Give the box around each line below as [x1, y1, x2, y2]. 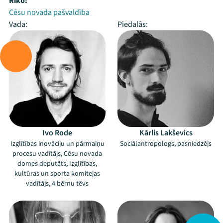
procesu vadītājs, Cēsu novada [12, 149, 102, 159]
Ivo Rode [42, 127, 72, 138]
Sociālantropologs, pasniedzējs [120, 139, 212, 149]
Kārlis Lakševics [139, 127, 193, 138]
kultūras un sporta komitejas [14, 169, 100, 179]
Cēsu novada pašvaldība [9, 7, 90, 18]
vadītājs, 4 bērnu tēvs [26, 179, 89, 189]
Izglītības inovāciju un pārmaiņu [10, 139, 105, 149]
